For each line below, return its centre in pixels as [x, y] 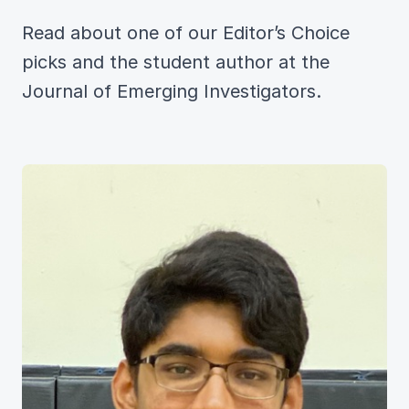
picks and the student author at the [176, 62]
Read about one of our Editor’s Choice [186, 33]
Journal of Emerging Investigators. [172, 91]
